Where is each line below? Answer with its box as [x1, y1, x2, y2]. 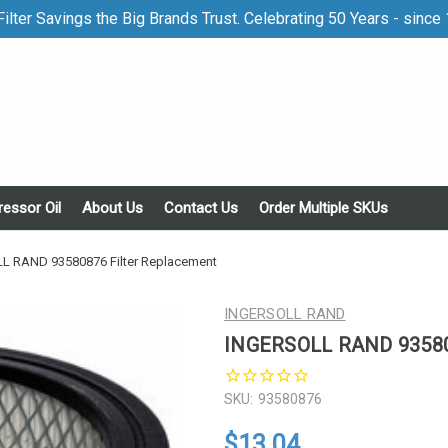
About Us [82, 198, 143, 217]
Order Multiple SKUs [259, 198, 388, 217]
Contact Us [164, 198, 238, 217]
